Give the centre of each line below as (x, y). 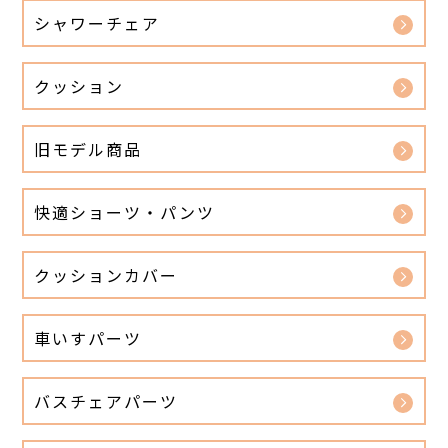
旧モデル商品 (88, 149)
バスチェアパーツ (106, 401)
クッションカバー (106, 275)
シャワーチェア (97, 23)
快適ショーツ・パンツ (124, 212)
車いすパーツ (88, 338)
